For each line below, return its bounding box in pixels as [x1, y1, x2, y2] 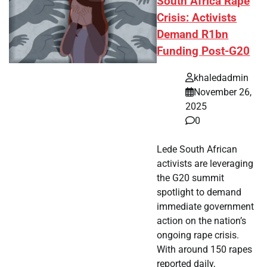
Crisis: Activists [157, 11, 237, 25]
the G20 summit [157, 172, 225, 184]
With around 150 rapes [157, 243, 253, 255]
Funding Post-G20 [157, 45, 250, 58]
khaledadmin [194, 72, 249, 83]
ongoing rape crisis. [157, 229, 240, 241]
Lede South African [157, 143, 238, 155]
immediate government [157, 200, 254, 212]
